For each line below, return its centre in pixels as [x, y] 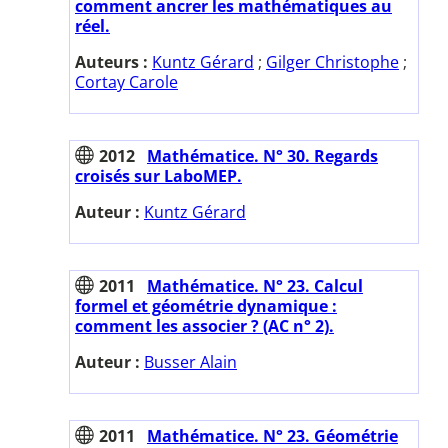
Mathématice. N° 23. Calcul [255, 285]
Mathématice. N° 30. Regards [262, 155]
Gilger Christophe [332, 61]
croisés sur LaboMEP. [158, 175]
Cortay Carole [126, 81]
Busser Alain [190, 361]
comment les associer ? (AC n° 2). [204, 325]
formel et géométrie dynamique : [206, 305]
